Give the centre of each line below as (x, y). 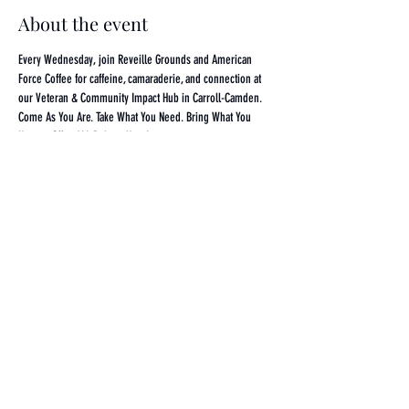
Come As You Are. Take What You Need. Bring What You (136, 117)
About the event (83, 23)
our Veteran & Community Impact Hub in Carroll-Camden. (142, 98)
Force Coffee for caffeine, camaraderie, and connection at (141, 79)
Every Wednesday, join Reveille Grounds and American (136, 60)
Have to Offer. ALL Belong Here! (84, 136)
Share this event (84, 238)
